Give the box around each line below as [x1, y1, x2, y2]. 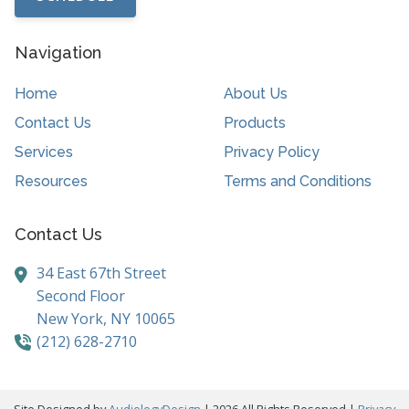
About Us [223, 85, 288, 103]
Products [223, 114, 286, 132]
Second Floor [37, 286, 125, 307]
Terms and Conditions [223, 173, 372, 191]
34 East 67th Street [37, 263, 166, 284]
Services [15, 143, 73, 162]
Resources [15, 173, 88, 191]
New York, [37, 309, 110, 330]
